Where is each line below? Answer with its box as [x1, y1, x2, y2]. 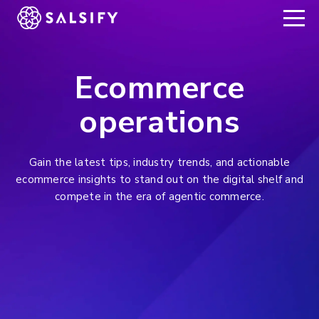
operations [79, 101, 240, 144]
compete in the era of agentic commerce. [55, 189, 264, 204]
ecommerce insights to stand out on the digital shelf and [16, 172, 303, 187]
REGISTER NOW [28, 11, 109, 25]
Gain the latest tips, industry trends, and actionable [28, 155, 291, 169]
